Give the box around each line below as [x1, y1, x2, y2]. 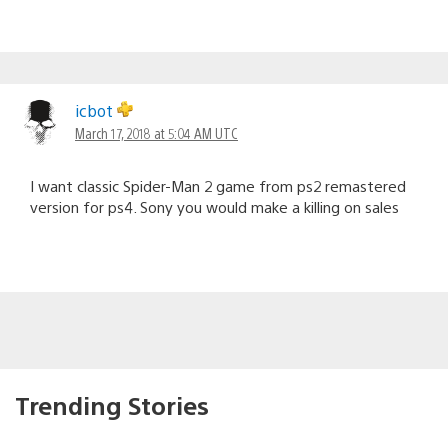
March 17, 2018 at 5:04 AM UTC [75, 123, 238, 142]
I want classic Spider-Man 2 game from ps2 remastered [30, 175, 406, 195]
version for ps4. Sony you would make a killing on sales [30, 196, 399, 216]
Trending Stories [15, 388, 209, 421]
